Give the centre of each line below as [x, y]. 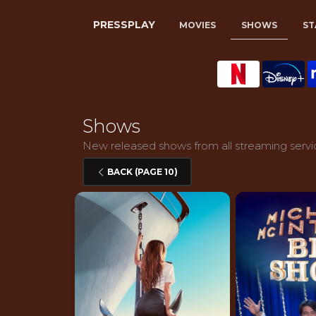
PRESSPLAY [124, 25]
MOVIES [197, 25]
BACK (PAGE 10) [141, 171]
